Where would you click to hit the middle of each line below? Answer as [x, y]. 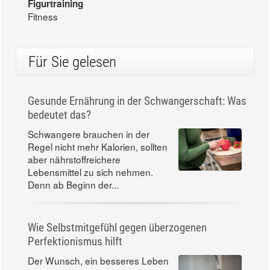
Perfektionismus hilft [75, 253]
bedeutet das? [59, 127]
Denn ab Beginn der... [73, 196]
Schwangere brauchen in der [89, 146]
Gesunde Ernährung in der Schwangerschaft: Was [137, 113]
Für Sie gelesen [72, 74]
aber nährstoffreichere [74, 171]
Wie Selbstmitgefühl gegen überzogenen [117, 239]
